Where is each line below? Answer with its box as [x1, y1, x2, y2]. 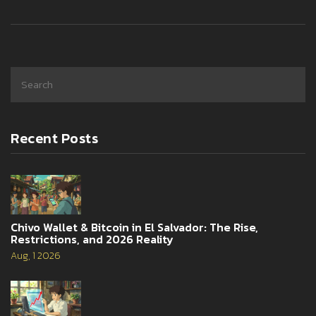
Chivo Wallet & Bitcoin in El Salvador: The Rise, [11, 219, 258, 236]
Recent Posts [11, 128, 98, 150]
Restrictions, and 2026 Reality [11, 231, 174, 248]
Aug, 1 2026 [11, 248, 61, 264]
